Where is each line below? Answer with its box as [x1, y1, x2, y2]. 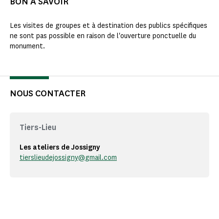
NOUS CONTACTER [10, 88, 86, 100]
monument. [10, 42, 46, 51]
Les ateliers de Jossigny [20, 143, 100, 153]
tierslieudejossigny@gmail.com [20, 153, 117, 163]
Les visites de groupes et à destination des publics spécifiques [10, 21, 207, 31]
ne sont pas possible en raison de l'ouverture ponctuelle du [10, 31, 196, 41]
